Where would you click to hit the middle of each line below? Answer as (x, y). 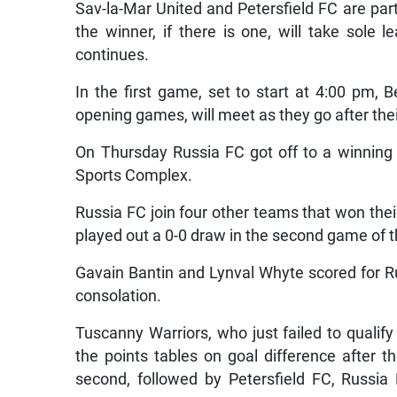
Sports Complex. (134, 175)
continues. (113, 54)
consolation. (119, 296)
